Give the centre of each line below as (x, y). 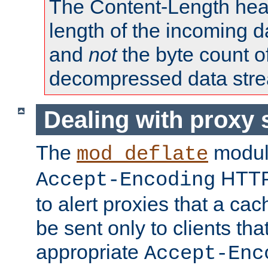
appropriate (90, 252)
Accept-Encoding (126, 180)
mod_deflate (142, 155)
